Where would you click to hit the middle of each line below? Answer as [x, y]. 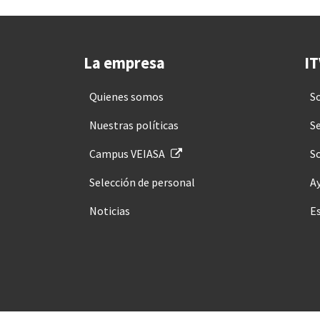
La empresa [124, 63]
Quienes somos [126, 96]
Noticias [110, 211]
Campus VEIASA [127, 154]
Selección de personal [142, 182]
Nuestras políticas [134, 125]
